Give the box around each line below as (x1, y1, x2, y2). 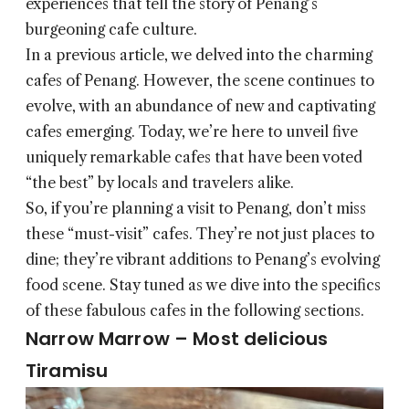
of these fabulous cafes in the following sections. (26, 301, 364, 320)
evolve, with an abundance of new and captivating (26, 97, 375, 116)
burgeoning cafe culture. (26, 20, 197, 39)
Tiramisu (26, 358, 109, 384)
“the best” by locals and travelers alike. (26, 173, 294, 193)
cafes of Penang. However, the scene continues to (26, 71, 374, 90)
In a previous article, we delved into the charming (26, 46, 372, 65)
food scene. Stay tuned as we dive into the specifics (26, 276, 381, 295)
